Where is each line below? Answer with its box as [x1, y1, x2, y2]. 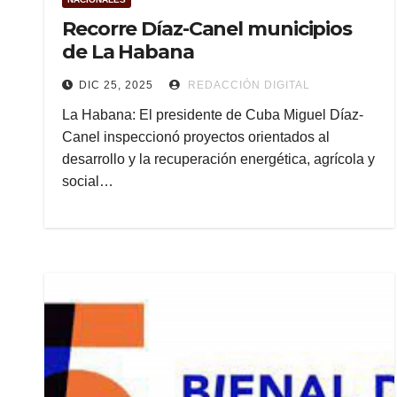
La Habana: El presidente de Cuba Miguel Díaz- [62, 107, 363, 122]
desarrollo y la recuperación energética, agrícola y [62, 152, 375, 167]
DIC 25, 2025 [79, 79, 153, 91]
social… [62, 174, 113, 189]
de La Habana [62, 40, 194, 64]
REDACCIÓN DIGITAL [184, 79, 310, 91]
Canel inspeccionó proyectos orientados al [62, 129, 330, 144]
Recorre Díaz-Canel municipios [62, 17, 353, 41]
